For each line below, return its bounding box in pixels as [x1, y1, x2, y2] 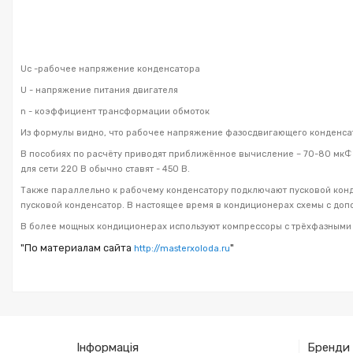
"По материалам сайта [20, 241, 134, 254]
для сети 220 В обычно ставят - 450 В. [20, 163, 190, 174]
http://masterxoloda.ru [134, 243, 230, 254]
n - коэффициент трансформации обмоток [20, 106, 210, 117]
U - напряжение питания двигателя [20, 84, 178, 95]
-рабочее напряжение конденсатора [32, 63, 200, 74]
